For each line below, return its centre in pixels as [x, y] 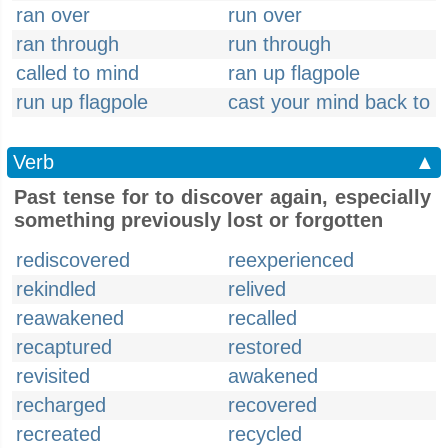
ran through [67, 44]
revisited [53, 376]
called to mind [77, 73]
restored [265, 347]
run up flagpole [82, 102]
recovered [272, 405]
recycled [265, 434]
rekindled [56, 289]
